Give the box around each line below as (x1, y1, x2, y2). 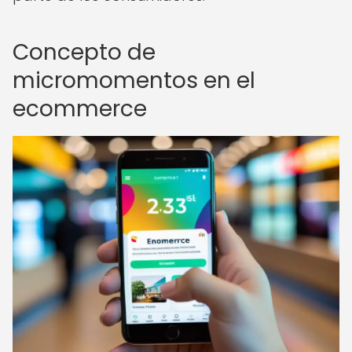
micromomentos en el (13, 65, 255, 96)
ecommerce (13, 93, 147, 124)
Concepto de (13, 37, 156, 68)
